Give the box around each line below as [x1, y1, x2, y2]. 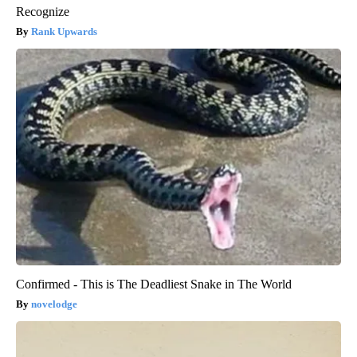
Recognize [16, 5, 69, 19]
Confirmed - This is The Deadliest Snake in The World [16, 277, 292, 292]
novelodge [31, 298, 77, 311]
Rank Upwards [31, 25, 97, 38]
